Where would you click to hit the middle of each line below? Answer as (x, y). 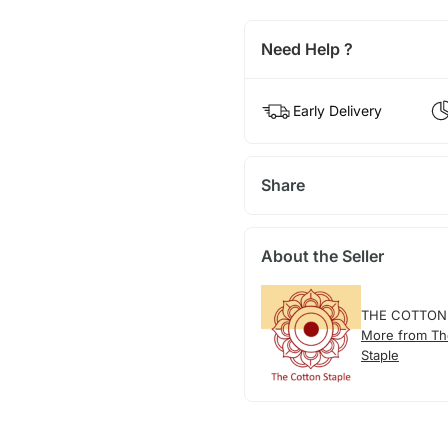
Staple (379, 354)
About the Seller (322, 255)
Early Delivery (337, 110)
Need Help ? (306, 48)
